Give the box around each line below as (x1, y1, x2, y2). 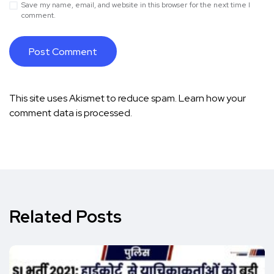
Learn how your (179, 92, 246, 105)
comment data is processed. (9, 106, 132, 119)
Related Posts (9, 205, 122, 228)
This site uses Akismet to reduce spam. (9, 92, 179, 105)
